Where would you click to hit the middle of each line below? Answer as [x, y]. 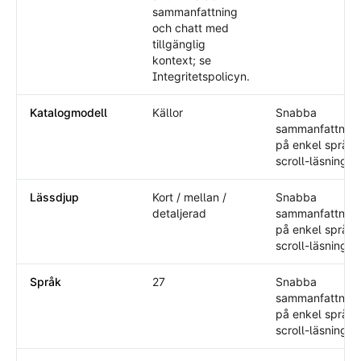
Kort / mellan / [189, 197]
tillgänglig [179, 44]
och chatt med [191, 28]
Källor [168, 112]
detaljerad [179, 213]
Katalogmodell [68, 112]
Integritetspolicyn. [201, 76]
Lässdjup [54, 197]
